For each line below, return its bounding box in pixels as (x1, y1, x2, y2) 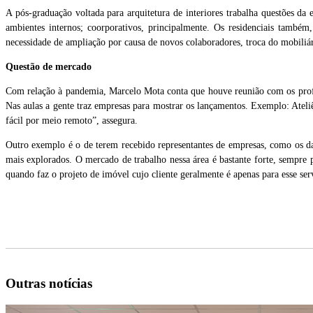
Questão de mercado (6, 61, 92, 73)
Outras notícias (6, 276, 92, 291)
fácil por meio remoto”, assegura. (6, 115, 138, 126)
